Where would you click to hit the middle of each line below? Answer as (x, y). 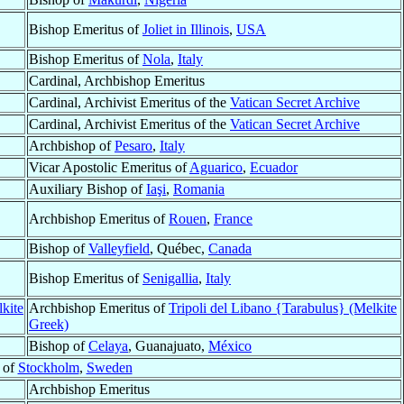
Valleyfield (119, 249)
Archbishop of (72, 146)
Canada (230, 249)
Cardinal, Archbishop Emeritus (117, 81)
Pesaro (133, 146)
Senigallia (170, 279)
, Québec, (179, 249)
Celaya (108, 346)
